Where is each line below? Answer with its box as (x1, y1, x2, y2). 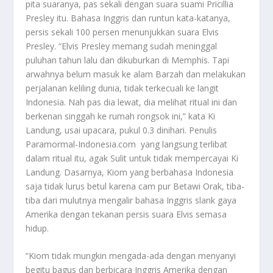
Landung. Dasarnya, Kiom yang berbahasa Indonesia (26, 166, 234, 178)
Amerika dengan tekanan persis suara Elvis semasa (26, 208, 227, 220)
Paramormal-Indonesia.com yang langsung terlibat (26, 138, 228, 150)
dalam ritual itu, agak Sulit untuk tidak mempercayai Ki (26, 152, 239, 164)
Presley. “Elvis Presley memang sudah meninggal (26, 40, 218, 52)
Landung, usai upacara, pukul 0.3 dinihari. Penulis (26, 124, 218, 136)
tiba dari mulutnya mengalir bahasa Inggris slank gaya (26, 194, 237, 206)
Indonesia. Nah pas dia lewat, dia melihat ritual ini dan (26, 96, 238, 108)
